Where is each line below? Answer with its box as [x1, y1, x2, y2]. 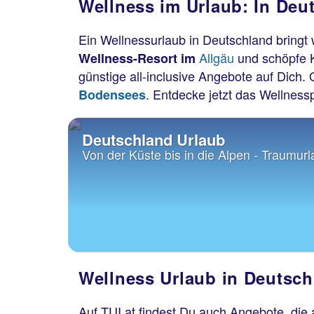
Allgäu [199, 48, 238, 67]
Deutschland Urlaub [82, 128, 225, 151]
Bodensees [78, 86, 146, 104]
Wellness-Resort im [78, 49, 199, 67]
